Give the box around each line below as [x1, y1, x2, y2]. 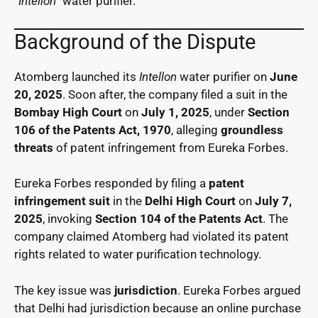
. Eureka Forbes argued [177, 283, 301, 297]
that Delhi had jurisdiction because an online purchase [14, 300, 301, 315]
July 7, [255, 194, 292, 209]
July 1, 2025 [141, 104, 209, 119]
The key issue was [14, 283, 114, 297]
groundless [221, 122, 283, 137]
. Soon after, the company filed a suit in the [62, 87, 287, 102]
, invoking [43, 212, 95, 226]
